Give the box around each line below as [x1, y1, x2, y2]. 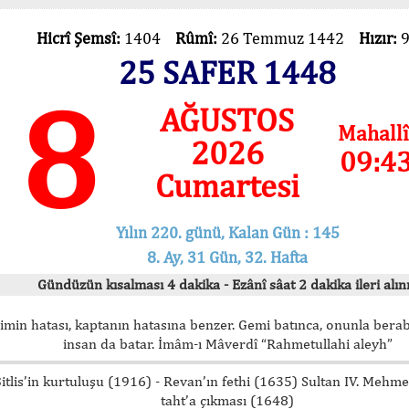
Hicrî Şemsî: [36, 28, 124, 47]
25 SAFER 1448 [119, 53, 336, 91]
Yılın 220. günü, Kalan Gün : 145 [115, 222, 340, 242]
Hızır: [358, 28, 401, 47]
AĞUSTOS [160, 100, 295, 139]
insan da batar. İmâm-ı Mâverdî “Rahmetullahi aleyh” [62, 334, 393, 352]
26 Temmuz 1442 [220, 28, 359, 47]
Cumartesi [154, 166, 299, 204]
